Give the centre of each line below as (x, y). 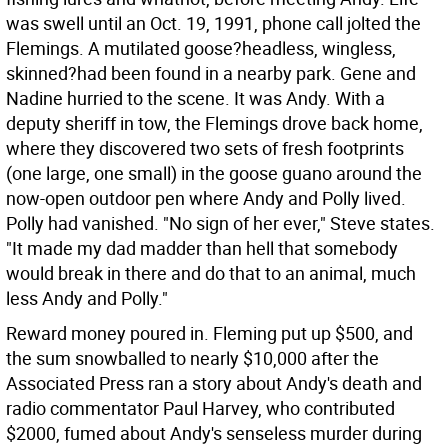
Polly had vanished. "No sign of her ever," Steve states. (220, 223)
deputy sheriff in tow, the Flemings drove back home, (214, 123)
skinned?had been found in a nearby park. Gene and (211, 73)
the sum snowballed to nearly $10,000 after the (192, 358)
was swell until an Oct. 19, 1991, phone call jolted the (213, 23)
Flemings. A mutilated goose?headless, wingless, (201, 48)
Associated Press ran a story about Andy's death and (214, 383)
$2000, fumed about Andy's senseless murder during (214, 433)
